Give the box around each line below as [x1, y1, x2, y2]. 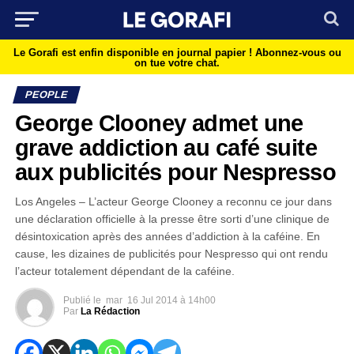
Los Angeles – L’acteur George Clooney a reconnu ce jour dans [14, 195, 332, 208]
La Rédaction [80, 306, 140, 317]
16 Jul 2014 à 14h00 [126, 295, 216, 306]
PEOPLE [23, 88, 70, 100]
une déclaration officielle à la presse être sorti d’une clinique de [14, 213, 330, 225]
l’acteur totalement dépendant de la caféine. [14, 265, 235, 277]
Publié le [62, 295, 101, 306]
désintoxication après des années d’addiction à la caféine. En [14, 230, 320, 243]
